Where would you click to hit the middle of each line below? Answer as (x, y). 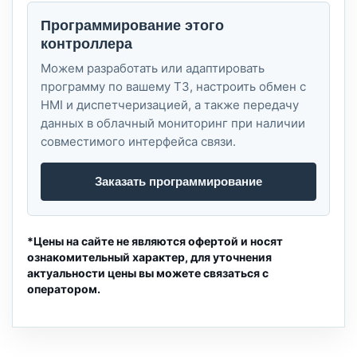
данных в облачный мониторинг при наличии (173, 123)
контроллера (86, 44)
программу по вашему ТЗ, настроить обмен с (173, 86)
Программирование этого (132, 25)
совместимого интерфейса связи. (138, 141)
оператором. (64, 289)
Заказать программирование (178, 181)
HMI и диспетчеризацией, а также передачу (170, 105)
